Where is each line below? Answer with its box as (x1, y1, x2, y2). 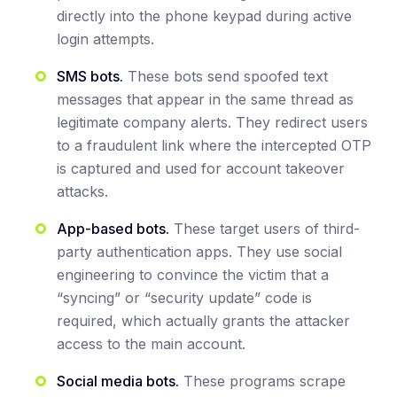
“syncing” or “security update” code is (57, 288, 312, 307)
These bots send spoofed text (123, 66, 328, 85)
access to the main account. (57, 334, 245, 353)
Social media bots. (57, 371, 179, 390)
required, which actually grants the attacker (57, 311, 350, 330)
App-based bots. (57, 219, 169, 237)
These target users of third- (169, 219, 360, 237)
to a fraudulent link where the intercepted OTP (57, 136, 371, 154)
